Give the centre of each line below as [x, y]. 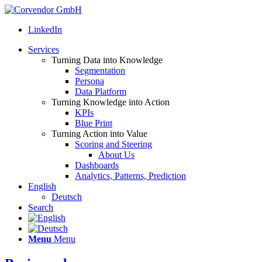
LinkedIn [45, 30]
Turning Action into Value [99, 134]
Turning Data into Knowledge [107, 60]
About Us [116, 155]
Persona [89, 81]
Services [44, 49]
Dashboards [97, 165]
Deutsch [67, 197]
